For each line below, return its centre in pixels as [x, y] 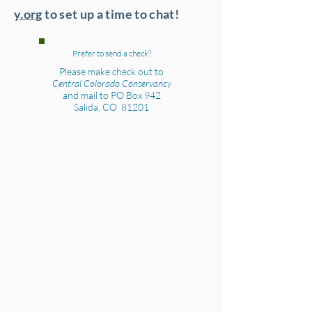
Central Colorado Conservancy [111, 83]
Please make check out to [111, 71]
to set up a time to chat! [111, 14]
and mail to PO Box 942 [111, 95]
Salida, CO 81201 [111, 107]
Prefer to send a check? [111, 53]
